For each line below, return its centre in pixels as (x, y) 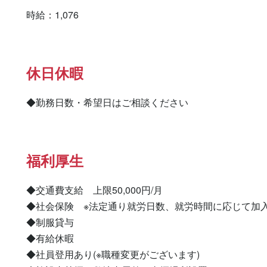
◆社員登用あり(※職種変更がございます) (113, 254)
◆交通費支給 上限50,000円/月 (94, 190)
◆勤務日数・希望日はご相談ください (107, 102)
